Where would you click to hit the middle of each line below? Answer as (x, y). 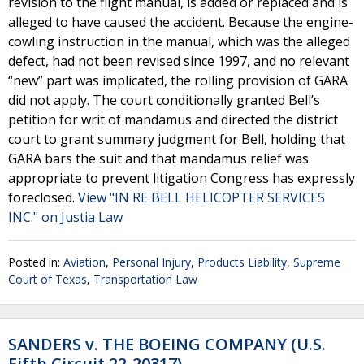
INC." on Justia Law (65, 217)
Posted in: (36, 262)
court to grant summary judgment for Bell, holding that (177, 139)
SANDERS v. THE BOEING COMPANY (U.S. (167, 344)
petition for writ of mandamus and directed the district (173, 119)
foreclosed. (43, 197)
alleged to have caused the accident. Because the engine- (181, 22)
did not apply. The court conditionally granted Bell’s (164, 100)
